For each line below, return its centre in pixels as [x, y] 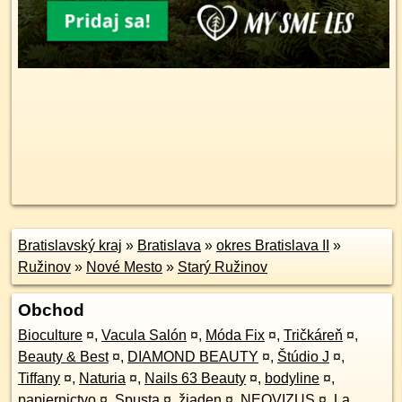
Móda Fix [235, 335]
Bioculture [50, 335]
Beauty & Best [63, 357]
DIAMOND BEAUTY [193, 357]
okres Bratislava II [273, 245]
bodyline [292, 378]
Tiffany [39, 378]
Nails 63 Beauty [195, 378]
